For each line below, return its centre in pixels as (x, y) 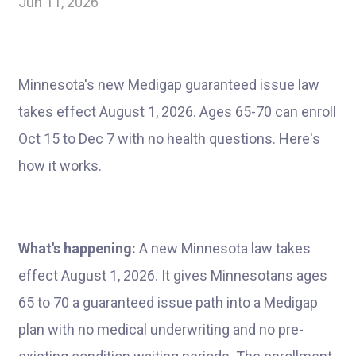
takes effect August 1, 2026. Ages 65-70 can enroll (177, 112)
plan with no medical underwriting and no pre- (161, 329)
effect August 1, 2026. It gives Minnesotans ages (173, 275)
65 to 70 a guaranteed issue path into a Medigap (168, 302)
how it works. (60, 166)
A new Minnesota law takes (223, 248)
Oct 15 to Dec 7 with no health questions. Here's (169, 139)
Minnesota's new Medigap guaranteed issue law (169, 85)
